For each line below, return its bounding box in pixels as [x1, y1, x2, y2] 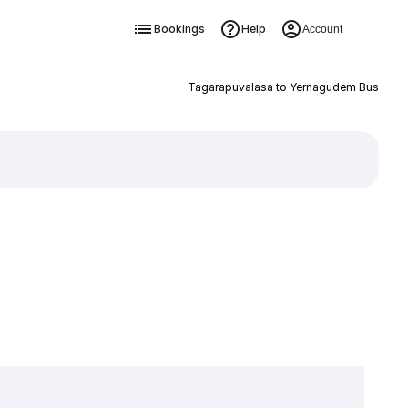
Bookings [153, 22, 205, 36]
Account [301, 23, 342, 36]
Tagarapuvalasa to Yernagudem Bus [187, 80, 379, 94]
